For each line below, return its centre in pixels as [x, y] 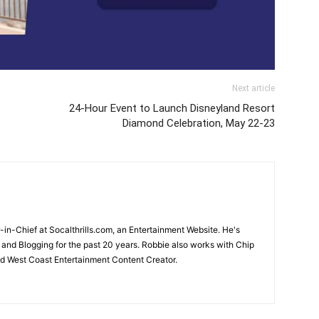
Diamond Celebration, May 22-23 [199, 123]
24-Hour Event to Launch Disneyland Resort [172, 108]
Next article [253, 88]
